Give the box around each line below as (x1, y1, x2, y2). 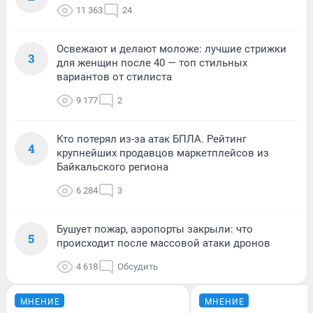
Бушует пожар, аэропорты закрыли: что (57, 222, 253, 235)
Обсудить (117, 261, 158, 272)
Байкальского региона (57, 160, 168, 173)
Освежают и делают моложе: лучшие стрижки (57, 42, 286, 55)
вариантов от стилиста (57, 70, 172, 83)
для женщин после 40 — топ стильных (57, 56, 247, 69)
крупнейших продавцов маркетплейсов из (57, 146, 269, 159)
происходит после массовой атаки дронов (57, 236, 270, 249)
